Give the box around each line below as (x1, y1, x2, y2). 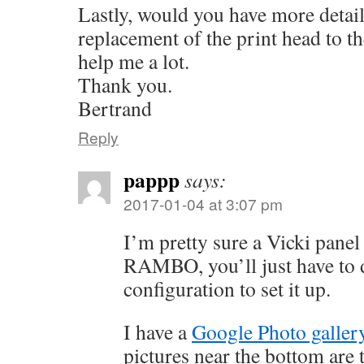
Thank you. (78, 71, 172, 99)
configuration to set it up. (123, 275, 331, 303)
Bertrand (78, 94, 152, 123)
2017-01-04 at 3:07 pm (123, 193, 283, 215)
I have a (123, 318, 192, 346)
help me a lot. (78, 47, 189, 76)
